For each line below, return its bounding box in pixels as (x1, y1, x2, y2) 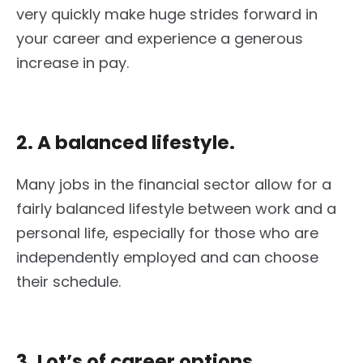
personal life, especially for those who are (16, 223, 318, 244)
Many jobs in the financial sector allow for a (16, 174, 331, 195)
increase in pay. (16, 53, 129, 74)
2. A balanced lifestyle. (16, 130, 235, 156)
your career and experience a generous (16, 28, 303, 49)
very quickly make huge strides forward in (16, 4, 318, 25)
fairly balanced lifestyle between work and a (16, 199, 336, 220)
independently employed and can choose (16, 247, 318, 268)
